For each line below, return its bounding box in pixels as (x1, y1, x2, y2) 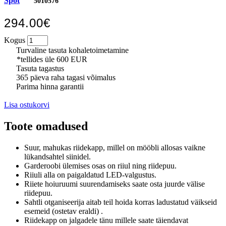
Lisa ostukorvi (4, 100, 49, 109)
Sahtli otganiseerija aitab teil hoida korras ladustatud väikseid (24, 197, 217, 206)
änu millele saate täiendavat (101, 215, 188, 224)
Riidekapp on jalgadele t (24, 215, 101, 224)
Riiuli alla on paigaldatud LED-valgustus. (24, 170, 156, 179)
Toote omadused (4, 119, 88, 133)
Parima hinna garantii (14, 82, 84, 91)
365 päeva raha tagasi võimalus (14, 73, 116, 82)
